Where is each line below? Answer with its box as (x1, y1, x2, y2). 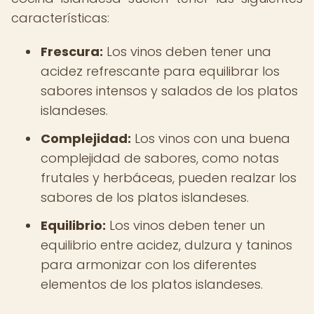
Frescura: (41, 43, 103, 60)
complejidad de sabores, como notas (41, 149, 279, 167)
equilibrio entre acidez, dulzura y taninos (41, 236, 292, 254)
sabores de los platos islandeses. (41, 189, 249, 206)
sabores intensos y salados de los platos (41, 82, 298, 100)
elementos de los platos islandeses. (41, 275, 263, 293)
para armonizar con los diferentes (41, 256, 257, 273)
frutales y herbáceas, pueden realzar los (41, 169, 296, 186)
